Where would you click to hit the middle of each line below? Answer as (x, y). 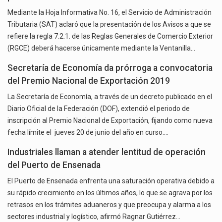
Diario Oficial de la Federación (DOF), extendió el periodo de (99, 109)
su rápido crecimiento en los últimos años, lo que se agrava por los (110, 193)
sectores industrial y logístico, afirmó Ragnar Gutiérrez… (94, 217)
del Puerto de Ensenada (54, 165)
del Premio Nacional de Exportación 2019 (89, 81)
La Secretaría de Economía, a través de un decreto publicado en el (110, 97)
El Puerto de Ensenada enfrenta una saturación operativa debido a (111, 181)
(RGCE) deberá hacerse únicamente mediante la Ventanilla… (101, 48)
